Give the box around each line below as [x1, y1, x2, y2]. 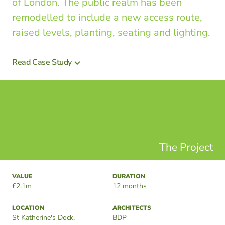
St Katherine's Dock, [12, 213, 75, 222]
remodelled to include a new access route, [12, 11, 202, 24]
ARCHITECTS [113, 204, 151, 212]
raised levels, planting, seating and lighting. [12, 26, 210, 39]
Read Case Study [12, 57, 72, 68]
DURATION [113, 172, 145, 180]
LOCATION [12, 204, 44, 212]
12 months [113, 181, 147, 191]
